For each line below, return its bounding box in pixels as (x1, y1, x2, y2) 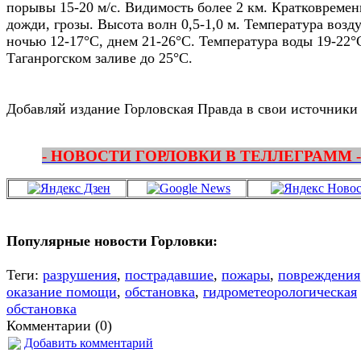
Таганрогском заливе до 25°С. (6, 49, 193, 66)
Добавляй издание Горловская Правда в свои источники (6, 100, 358, 117)
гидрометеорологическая (203, 283, 357, 300)
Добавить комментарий (24, 335, 153, 350)
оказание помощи (6, 283, 117, 300)
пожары (222, 266, 270, 283)
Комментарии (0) (6, 317, 112, 334)
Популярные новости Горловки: (6, 232, 218, 249)
